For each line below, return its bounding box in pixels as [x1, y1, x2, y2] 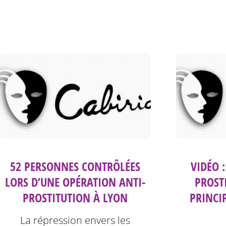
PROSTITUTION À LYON [23, 189, 128, 206]
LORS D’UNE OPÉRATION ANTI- [5, 174, 146, 191]
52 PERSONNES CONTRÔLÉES [10, 158, 141, 175]
